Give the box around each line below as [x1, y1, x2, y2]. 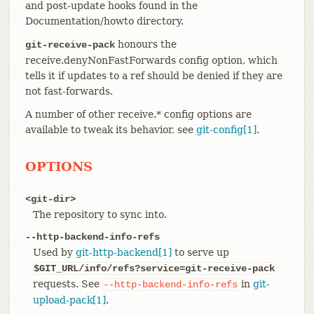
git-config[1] [196, 123, 257, 135]
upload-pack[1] [32, 294, 106, 306]
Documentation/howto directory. [25, 15, 184, 27]
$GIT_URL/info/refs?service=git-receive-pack [33, 262, 275, 274]
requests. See [32, 278, 102, 289]
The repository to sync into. [32, 208, 167, 220]
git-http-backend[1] [75, 246, 172, 258]
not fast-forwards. [25, 85, 113, 97]
